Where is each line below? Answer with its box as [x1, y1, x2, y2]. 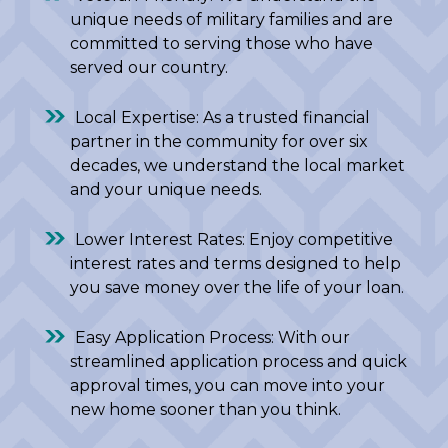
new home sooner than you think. [70, 399, 341, 419]
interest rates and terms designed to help [70, 253, 401, 273]
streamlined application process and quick [70, 351, 407, 371]
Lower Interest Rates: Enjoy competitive [75, 229, 393, 249]
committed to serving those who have [70, 33, 373, 53]
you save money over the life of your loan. [70, 277, 404, 297]
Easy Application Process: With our [75, 327, 350, 347]
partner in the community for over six [70, 131, 368, 151]
